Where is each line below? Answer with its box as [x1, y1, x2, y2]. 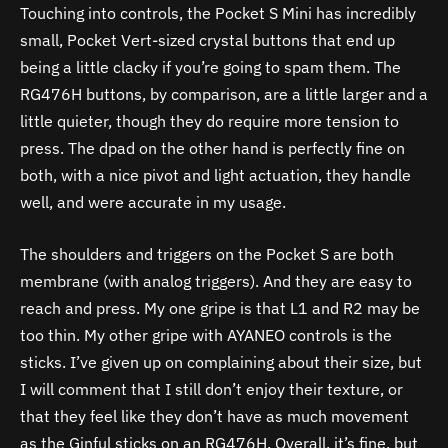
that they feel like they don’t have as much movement [20, 405, 409, 426]
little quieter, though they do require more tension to [20, 111, 399, 132]
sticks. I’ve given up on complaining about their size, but [20, 351, 422, 372]
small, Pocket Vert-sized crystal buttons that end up [20, 30, 395, 51]
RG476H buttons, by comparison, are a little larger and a [20, 84, 428, 105]
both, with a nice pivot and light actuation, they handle [20, 165, 411, 186]
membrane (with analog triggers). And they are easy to [20, 270, 412, 291]
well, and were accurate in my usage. [20, 192, 290, 213]
